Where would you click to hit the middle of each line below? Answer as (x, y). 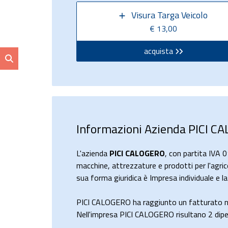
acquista (158, 51)
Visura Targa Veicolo (170, 15)
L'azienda (93, 153)
